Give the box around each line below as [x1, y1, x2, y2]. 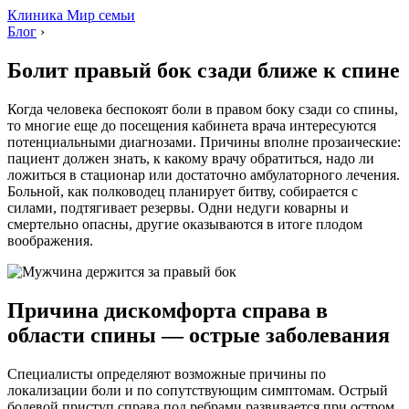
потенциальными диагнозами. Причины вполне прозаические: [7, 133, 401, 150]
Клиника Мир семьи [7, 7, 135, 23]
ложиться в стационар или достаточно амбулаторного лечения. [7, 166, 400, 183]
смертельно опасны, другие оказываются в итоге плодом [7, 215, 362, 232]
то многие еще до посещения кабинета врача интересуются [7, 117, 376, 133]
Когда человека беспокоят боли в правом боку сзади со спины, [7, 100, 398, 117]
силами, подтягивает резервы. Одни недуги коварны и [7, 199, 349, 215]
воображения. [7, 232, 93, 248]
